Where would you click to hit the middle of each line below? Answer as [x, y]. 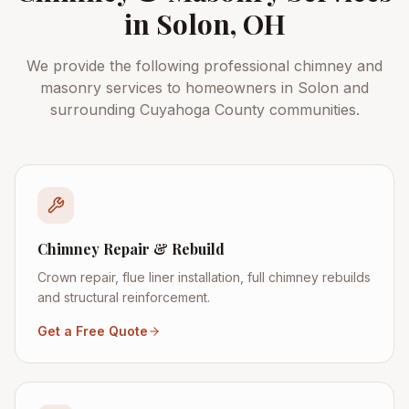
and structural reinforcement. [124, 297]
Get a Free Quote [93, 331]
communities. [312, 110]
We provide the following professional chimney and [204, 66]
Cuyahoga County [202, 110]
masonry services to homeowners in [169, 88]
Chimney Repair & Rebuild [131, 249]
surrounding [94, 110]
